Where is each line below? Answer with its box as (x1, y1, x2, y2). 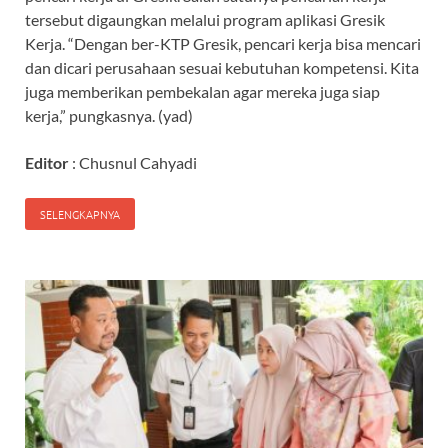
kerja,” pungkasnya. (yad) (25, 106, 193, 126)
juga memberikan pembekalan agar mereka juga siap (25, 82, 380, 102)
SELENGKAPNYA (40, 206, 120, 223)
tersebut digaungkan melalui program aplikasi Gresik (25, 10, 385, 30)
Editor (25, 153, 69, 173)
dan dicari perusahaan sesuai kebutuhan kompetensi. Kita (25, 58, 419, 78)
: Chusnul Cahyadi (69, 153, 200, 173)
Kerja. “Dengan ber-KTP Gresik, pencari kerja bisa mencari (25, 34, 421, 54)
